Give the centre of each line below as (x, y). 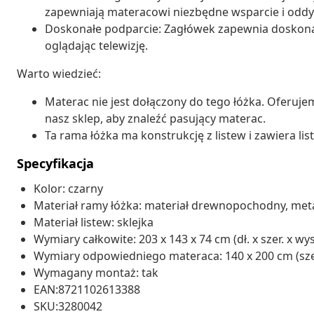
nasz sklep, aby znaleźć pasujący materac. (155, 118)
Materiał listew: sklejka (94, 222)
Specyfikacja (55, 163)
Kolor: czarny (68, 188)
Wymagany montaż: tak (96, 272)
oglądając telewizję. (96, 45)
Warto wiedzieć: (59, 73)
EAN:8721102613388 (87, 289)
